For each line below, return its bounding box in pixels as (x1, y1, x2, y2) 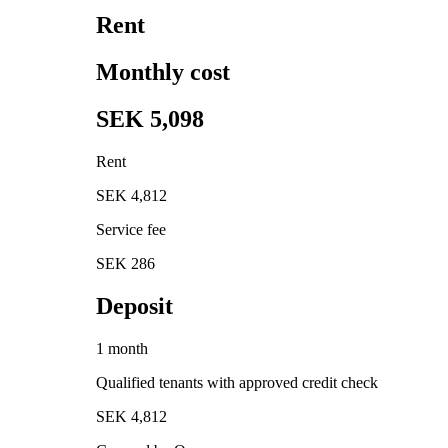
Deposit (96, 292, 173, 319)
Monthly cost (96, 58, 230, 85)
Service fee (96, 220, 166, 238)
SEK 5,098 (96, 105, 204, 132)
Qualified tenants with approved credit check (96, 373, 378, 391)
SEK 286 (96, 254, 155, 272)
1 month (96, 339, 148, 357)
